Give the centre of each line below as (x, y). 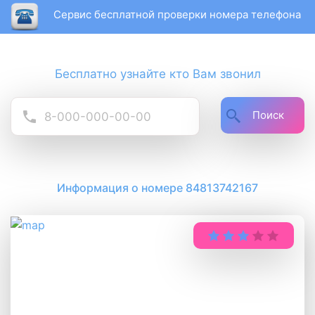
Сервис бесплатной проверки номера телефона (177, 14)
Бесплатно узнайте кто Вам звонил (157, 74)
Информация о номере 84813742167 (157, 188)
